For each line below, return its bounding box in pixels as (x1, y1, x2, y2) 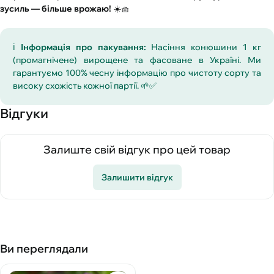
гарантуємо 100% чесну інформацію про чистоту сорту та (13, 67, 261, 79)
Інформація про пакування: (20, 42, 146, 53)
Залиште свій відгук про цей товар (43, 143, 231, 157)
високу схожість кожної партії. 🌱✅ (13, 80, 157, 92)
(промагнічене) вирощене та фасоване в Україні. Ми (13, 54, 261, 66)
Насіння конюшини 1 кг (146, 42, 262, 53)
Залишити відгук (101, 171, 173, 183)
